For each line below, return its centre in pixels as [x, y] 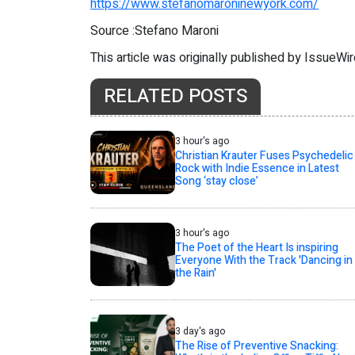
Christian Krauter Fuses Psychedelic [264, 156]
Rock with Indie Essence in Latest [257, 168]
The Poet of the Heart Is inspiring [256, 248]
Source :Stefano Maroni [155, 31]
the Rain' [195, 273]
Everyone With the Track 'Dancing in [263, 260]
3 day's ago [200, 331]
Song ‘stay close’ [216, 181]
